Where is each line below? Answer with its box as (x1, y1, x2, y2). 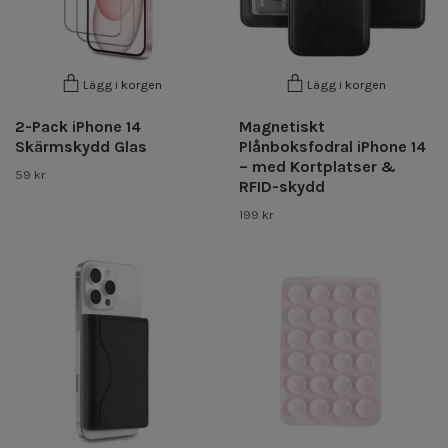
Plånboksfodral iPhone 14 (239, 136, 426, 156)
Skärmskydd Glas (15, 136, 147, 156)
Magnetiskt (239, 116, 325, 136)
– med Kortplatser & (239, 156, 396, 176)
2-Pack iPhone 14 (15, 116, 141, 136)
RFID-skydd (239, 176, 325, 196)
